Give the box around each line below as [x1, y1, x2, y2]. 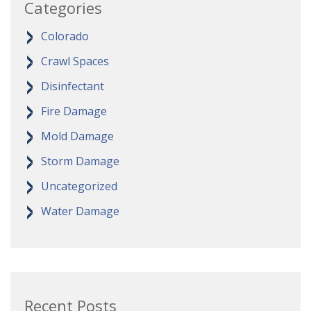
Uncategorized [41, 178, 117, 194]
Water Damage [41, 203, 119, 219]
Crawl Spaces [41, 53, 109, 69]
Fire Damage [41, 103, 107, 119]
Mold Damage [41, 128, 114, 144]
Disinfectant [41, 78, 104, 94]
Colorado [41, 28, 89, 44]
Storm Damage [41, 153, 119, 169]
